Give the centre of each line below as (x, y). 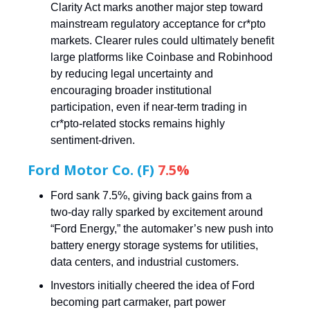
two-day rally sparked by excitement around (157, 212)
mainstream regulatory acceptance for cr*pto (158, 24)
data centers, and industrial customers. (145, 262)
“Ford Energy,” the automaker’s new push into (162, 228)
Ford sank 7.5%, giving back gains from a (151, 195)
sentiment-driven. (93, 140)
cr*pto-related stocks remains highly (138, 123)
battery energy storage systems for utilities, (154, 245)
